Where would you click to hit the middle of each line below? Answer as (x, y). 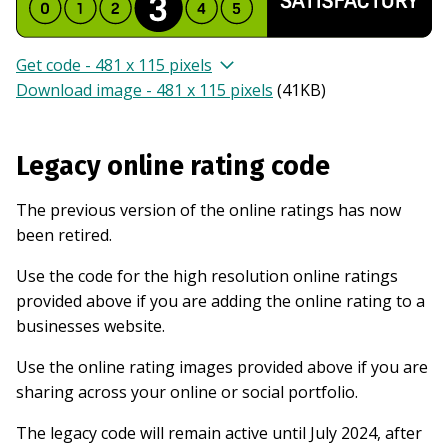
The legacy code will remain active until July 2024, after (219, 432)
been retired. (64, 234)
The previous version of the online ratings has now (208, 209)
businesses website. (90, 325)
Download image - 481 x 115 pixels (144, 89)
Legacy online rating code (173, 165)
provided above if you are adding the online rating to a (220, 300)
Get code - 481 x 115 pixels (114, 64)
